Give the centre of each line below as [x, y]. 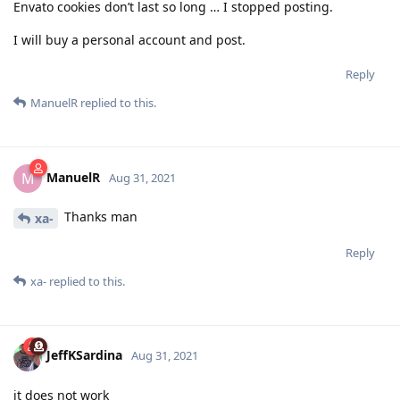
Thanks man [99, 216]
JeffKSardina [84, 355]
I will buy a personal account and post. [129, 39]
